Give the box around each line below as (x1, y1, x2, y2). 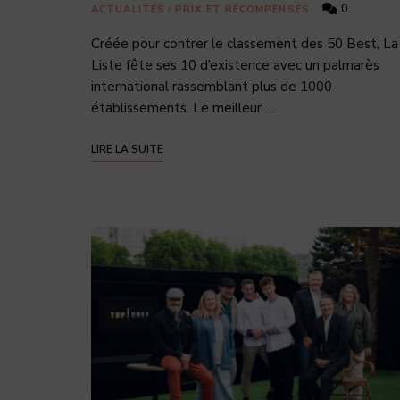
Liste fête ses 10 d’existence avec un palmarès (91, 55, 379, 74)
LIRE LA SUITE (91, 141, 163, 156)
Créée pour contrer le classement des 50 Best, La (91, 34, 398, 53)
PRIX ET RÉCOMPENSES (175, 2, 310, 16)
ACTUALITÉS (91, 2, 165, 16)
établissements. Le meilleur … (91, 98, 275, 117)
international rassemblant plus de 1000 (91, 77, 332, 96)
